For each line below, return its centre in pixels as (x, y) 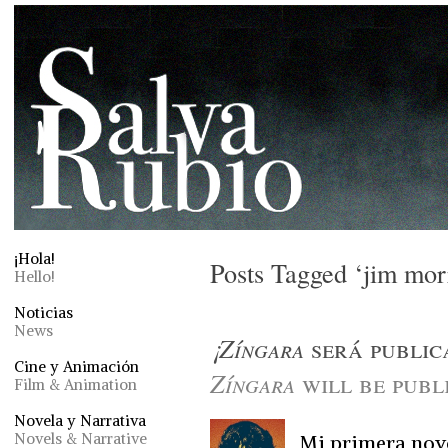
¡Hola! (34, 258)
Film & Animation (75, 384)
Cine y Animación (76, 366)
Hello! (34, 276)
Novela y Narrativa (80, 420)
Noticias (43, 312)
